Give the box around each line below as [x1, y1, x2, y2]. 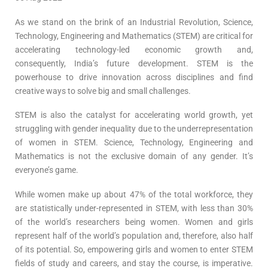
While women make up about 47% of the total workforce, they [15, 189, 253, 199]
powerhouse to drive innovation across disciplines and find [15, 72, 253, 82]
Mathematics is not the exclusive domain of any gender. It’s [15, 151, 253, 162]
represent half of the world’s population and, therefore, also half [15, 230, 253, 240]
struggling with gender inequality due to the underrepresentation [15, 124, 253, 134]
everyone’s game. [15, 165, 78, 175]
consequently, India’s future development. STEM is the [15, 58, 253, 68]
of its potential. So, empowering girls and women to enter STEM [15, 244, 253, 254]
